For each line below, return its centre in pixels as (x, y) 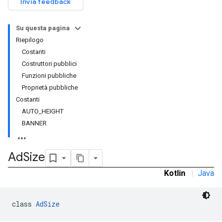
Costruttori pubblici (49, 64)
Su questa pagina (43, 28)
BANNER (34, 123)
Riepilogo (30, 40)
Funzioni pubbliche (49, 76)
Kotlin (175, 173)
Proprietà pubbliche (50, 87)
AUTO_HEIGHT (43, 111)
